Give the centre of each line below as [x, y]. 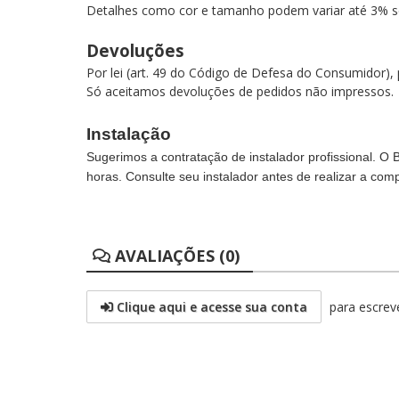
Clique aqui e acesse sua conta [210, 307]
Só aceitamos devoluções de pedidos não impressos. [240, 91]
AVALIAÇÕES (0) [175, 256]
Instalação [129, 134]
